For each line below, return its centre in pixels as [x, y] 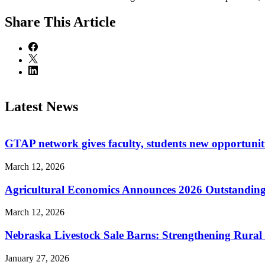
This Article [80, 22]
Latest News [41, 106]
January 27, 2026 [37, 258]
